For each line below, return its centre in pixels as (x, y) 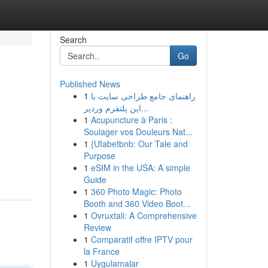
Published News (90, 84)
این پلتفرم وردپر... (144, 108)
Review (97, 227)
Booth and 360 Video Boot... (137, 203)
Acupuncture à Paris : (131, 120)
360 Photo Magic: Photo (136, 191)
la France (101, 251)
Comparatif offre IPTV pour (141, 239)
